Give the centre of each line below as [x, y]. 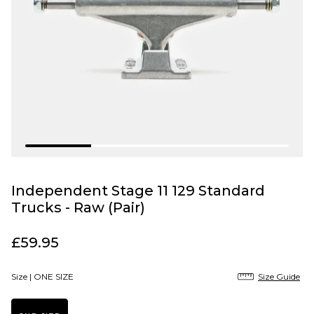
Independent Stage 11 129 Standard [138, 191]
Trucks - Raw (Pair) [78, 208]
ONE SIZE [54, 277]
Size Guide [279, 277]
